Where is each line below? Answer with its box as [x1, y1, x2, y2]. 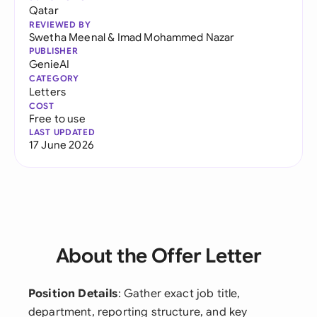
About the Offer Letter [55, 243, 262, 268]
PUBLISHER [29, 45, 79, 56]
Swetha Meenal [29, 30, 106, 44]
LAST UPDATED [29, 127, 96, 137]
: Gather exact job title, [117, 287, 241, 301]
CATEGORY [29, 73, 79, 83]
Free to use [29, 112, 86, 125]
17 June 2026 [29, 138, 93, 151]
